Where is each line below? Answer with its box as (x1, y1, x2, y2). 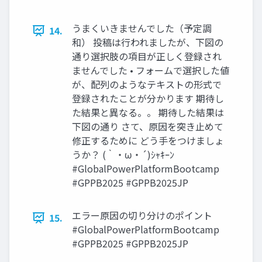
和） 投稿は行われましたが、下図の (72, 35, 223, 50)
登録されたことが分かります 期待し (72, 91, 224, 106)
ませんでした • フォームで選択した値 (72, 63, 229, 78)
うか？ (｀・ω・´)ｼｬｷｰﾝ (72, 147, 174, 162)
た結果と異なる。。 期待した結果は (72, 105, 224, 120)
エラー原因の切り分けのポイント (72, 208, 212, 223)
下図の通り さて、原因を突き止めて (72, 119, 223, 134)
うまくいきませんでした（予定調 (72, 21, 212, 36)
